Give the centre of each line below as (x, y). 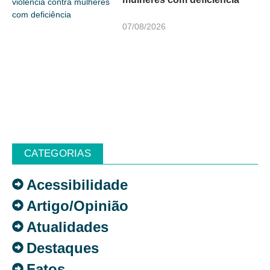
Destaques (63, 248)
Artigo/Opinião (77, 206)
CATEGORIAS (58, 153)
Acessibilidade (77, 184)
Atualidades (67, 227)
